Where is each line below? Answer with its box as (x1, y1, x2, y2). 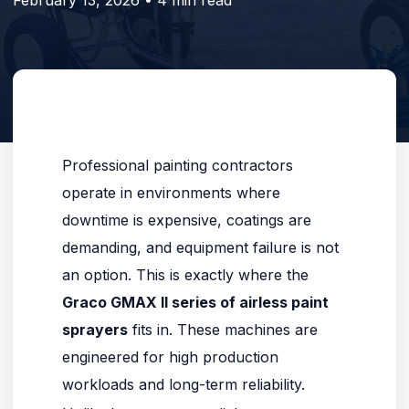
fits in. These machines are (128, 320, 318, 339)
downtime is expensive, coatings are (62, 211, 311, 229)
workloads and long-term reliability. (62, 375, 305, 393)
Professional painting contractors (62, 156, 293, 174)
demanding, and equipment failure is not (62, 238, 339, 257)
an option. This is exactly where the (62, 266, 309, 284)
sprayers (62, 320, 128, 339)
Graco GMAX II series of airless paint (62, 293, 329, 311)
